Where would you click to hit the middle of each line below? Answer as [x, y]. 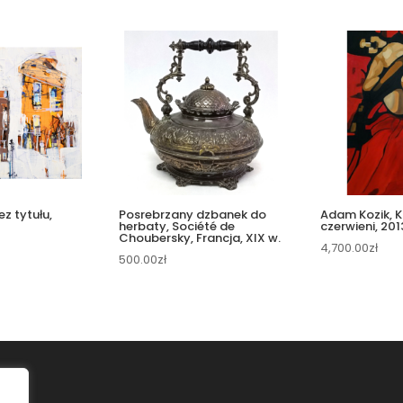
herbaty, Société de [177, 227]
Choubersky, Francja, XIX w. [200, 238]
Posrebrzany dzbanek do [193, 215]
